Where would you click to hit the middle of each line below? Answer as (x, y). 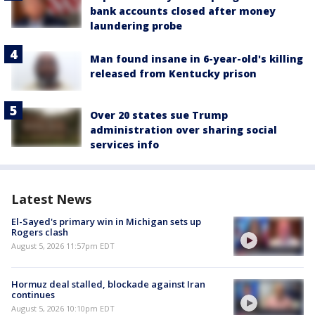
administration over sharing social (184, 129)
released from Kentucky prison (173, 73)
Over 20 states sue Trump (159, 115)
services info (124, 144)
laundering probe (136, 25)
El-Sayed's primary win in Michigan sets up (106, 221)
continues (33, 294)
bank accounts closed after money (183, 11)
